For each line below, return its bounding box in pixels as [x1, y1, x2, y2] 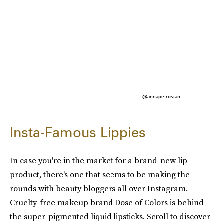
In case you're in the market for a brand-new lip [10, 154, 187, 166]
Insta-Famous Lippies [10, 123, 146, 141]
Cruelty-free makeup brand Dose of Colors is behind [10, 196, 204, 208]
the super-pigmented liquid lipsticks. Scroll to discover [10, 210, 210, 222]
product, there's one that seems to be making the [10, 168, 190, 180]
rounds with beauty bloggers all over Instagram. [10, 182, 188, 194]
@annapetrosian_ [142, 93, 183, 99]
